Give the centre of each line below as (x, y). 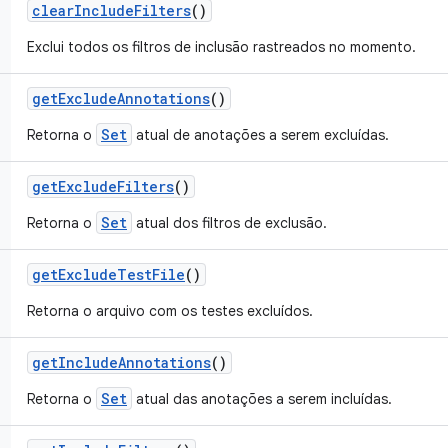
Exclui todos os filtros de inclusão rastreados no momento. (221, 47)
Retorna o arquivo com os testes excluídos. (170, 311)
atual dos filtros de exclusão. (229, 223)
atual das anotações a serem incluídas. (262, 399)
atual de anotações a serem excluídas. (260, 135)
